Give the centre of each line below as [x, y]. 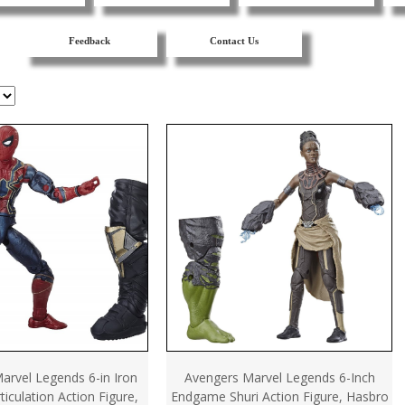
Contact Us [234, 41]
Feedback [89, 41]
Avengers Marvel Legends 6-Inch [279, 377]
